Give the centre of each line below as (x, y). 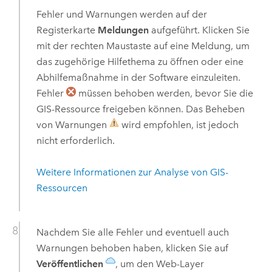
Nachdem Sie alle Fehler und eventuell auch (132, 232)
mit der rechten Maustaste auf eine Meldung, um (143, 46)
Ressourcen (62, 188)
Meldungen (123, 30)
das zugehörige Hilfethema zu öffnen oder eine (140, 61)
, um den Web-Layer (159, 263)
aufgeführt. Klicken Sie (199, 30)
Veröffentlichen (70, 263)
